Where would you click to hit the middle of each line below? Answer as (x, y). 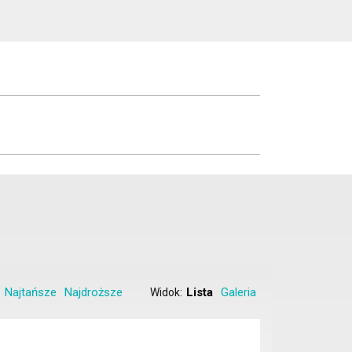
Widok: (166, 292)
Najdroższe (93, 292)
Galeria (238, 292)
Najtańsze (31, 292)
